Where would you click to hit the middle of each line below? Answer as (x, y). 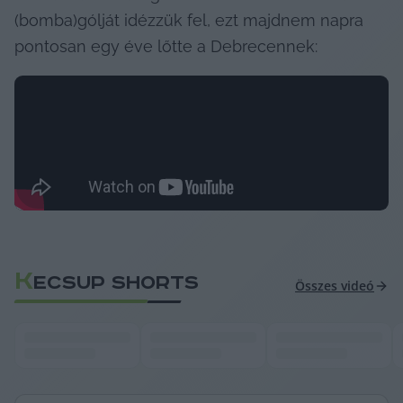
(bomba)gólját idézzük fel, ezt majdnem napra (189, 20)
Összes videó (335, 286)
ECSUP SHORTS (116, 282)
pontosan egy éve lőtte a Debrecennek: (166, 46)
